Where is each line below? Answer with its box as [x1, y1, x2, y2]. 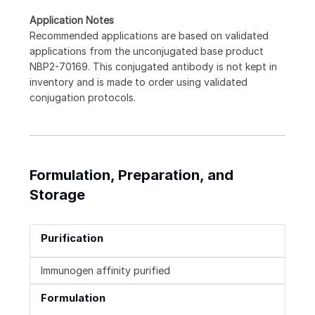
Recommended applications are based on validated [30, 30, 269, 42]
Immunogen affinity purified [41, 264, 170, 277]
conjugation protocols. [30, 91, 136, 104]
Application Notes [30, 14, 114, 27]
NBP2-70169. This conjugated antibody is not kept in [30, 60, 277, 73]
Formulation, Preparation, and [30, 167, 233, 184]
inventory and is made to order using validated [30, 76, 247, 89]
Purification [41, 231, 103, 245]
